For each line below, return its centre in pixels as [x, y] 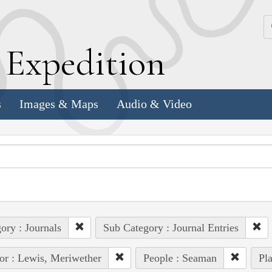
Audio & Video [154, 104]
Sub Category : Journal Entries [171, 227]
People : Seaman [180, 258]
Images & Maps [59, 104]
